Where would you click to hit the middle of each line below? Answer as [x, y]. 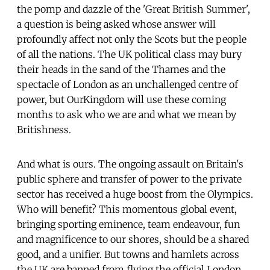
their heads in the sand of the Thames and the [121, 69]
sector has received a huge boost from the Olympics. [135, 194]
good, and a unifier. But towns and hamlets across [128, 254]
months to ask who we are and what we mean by [127, 114]
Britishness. [44, 129]
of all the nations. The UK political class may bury [129, 54]
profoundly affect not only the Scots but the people [132, 39]
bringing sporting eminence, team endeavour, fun [128, 224]
